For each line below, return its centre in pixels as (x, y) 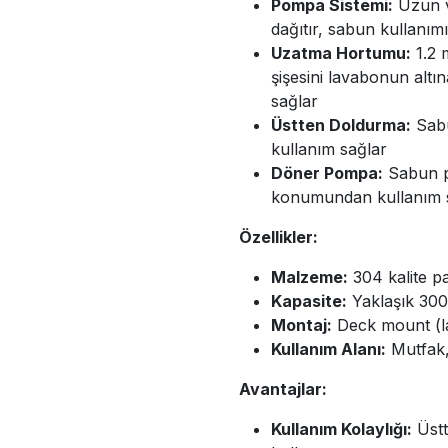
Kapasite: (309, 300)
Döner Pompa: (327, 172)
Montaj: (301, 324)
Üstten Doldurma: (341, 124)
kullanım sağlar (329, 148)
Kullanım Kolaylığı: (341, 428)
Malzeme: (309, 276)
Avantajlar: (283, 388)
